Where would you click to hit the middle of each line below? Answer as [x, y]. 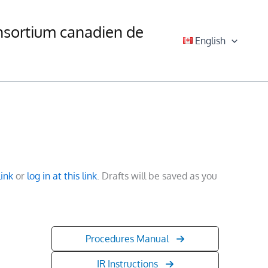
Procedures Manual [127, 239]
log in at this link [62, 176]
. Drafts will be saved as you [157, 176]
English [211, 40]
